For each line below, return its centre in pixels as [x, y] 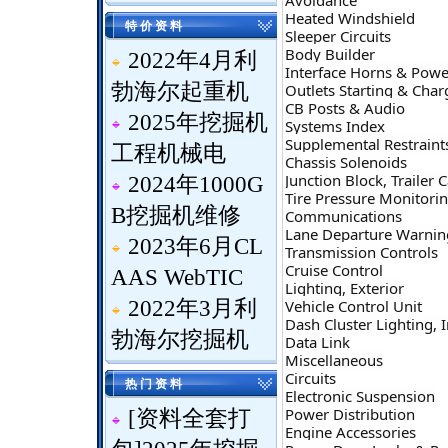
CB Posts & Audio [345, 108]
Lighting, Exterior [344, 288]
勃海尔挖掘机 [180, 339]
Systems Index [335, 126]
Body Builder [330, 54]
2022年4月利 [192, 60]
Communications [343, 216]
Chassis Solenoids [346, 162]
